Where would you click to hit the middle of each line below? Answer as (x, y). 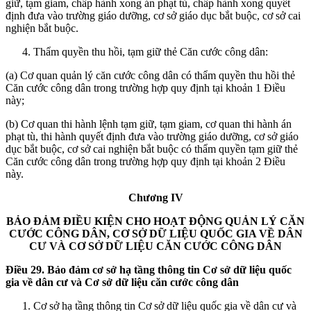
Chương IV (155, 197)
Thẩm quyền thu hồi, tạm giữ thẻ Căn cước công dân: (151, 51)
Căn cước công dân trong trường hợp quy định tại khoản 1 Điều (145, 87)
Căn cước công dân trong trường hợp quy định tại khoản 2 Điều (145, 161)
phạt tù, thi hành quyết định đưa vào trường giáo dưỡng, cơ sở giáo (152, 136)
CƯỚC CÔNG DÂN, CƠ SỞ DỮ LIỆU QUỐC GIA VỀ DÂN (155, 233)
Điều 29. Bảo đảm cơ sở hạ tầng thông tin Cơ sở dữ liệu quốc (149, 269)
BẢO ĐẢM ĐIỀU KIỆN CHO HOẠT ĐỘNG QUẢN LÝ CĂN (155, 221)
